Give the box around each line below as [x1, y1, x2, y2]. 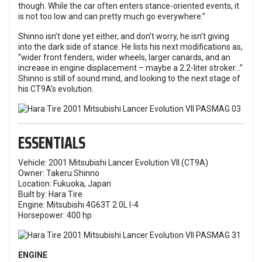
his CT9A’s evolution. [18, 84, 94, 94]
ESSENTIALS [18, 130, 85, 156]
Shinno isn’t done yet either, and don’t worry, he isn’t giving [18, 32, 229, 41]
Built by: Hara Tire [18, 189, 82, 199]
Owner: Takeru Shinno [18, 168, 99, 178]
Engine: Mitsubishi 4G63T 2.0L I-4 [18, 200, 139, 209]
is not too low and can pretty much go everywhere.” [18, 12, 205, 21]
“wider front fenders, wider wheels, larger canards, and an [18, 53, 230, 62]
